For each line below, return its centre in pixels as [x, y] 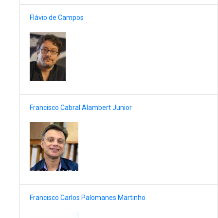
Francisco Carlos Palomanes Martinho [88, 198]
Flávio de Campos [57, 18]
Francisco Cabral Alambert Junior [81, 108]
